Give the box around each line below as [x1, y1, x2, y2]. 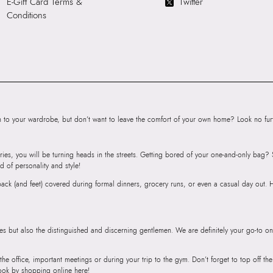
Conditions [6, 9, 46, 23]
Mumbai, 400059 [211, 58, 271, 70]
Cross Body [211, 1, 249, 13]
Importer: [211, 18, 242, 30]
